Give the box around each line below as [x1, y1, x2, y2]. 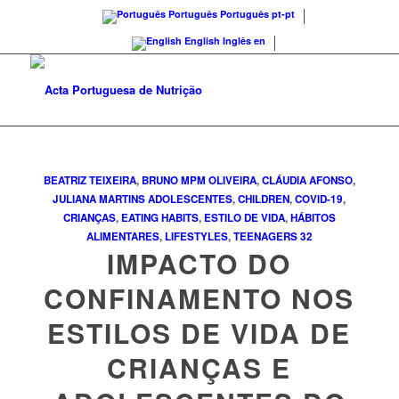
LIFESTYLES [164, 229, 228, 244]
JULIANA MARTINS [53, 191, 146, 207]
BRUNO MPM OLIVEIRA [141, 173, 256, 188]
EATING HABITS [120, 210, 199, 225]
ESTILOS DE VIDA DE [47, 313, 352, 352]
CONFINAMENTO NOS [44, 279, 355, 317]
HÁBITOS [289, 210, 336, 225]
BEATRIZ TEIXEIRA [43, 173, 136, 188]
